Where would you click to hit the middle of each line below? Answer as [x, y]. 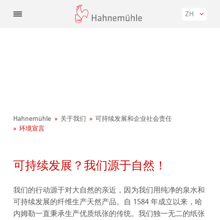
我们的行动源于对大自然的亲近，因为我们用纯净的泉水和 [109, 190]
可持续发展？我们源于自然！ [90, 165]
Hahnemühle [32, 119]
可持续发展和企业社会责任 [134, 119]
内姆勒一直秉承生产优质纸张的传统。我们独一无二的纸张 [109, 214]
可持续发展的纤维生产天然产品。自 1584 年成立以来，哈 [108, 202]
